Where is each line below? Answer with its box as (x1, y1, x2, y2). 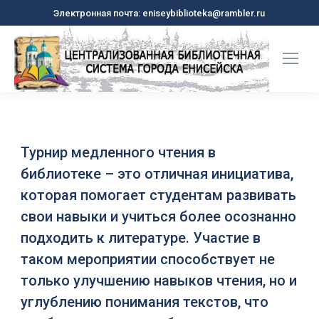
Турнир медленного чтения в (20, 143, 216, 161)
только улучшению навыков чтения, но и (20, 271, 297, 289)
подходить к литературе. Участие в (20, 229, 261, 246)
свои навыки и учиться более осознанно (20, 207, 296, 225)
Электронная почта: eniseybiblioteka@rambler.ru (53, 7, 266, 19)
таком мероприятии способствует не (20, 250, 275, 268)
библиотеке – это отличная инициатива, (20, 164, 293, 182)
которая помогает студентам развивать (20, 186, 296, 204)
